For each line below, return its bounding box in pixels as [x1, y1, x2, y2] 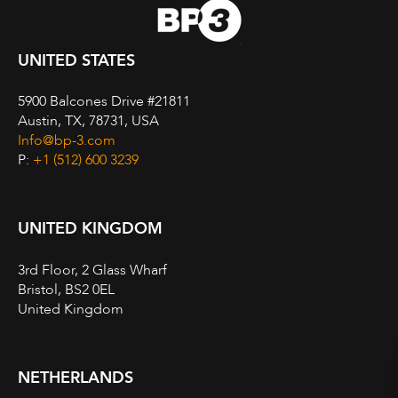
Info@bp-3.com [18, 131, 115, 151]
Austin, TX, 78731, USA [18, 111, 159, 131]
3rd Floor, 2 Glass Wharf [18, 259, 167, 280]
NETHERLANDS [18, 366, 133, 389]
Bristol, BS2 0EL [18, 279, 115, 299]
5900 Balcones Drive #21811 [18, 92, 190, 112]
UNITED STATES [18, 50, 135, 73]
